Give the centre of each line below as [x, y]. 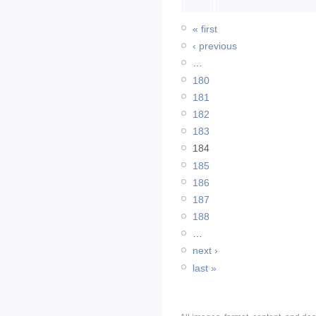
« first [205, 29]
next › [205, 251]
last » [205, 268]
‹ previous [215, 46]
